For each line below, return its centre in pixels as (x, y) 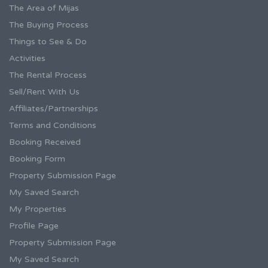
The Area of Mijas (44, 8)
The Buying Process (49, 25)
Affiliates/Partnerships (54, 109)
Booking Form (37, 159)
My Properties (38, 209)
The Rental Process (48, 75)
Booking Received (45, 142)
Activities (27, 59)
